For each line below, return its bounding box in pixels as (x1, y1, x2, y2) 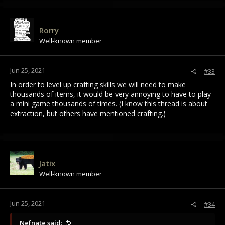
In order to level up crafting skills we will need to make (10, 80, 186, 90)
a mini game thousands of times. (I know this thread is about (10, 99, 207, 109)
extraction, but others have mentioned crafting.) (10, 108, 166, 119)
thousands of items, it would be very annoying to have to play (10, 89, 211, 99)
